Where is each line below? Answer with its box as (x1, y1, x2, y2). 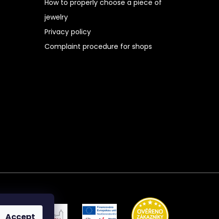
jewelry (44, 12, 68, 22)
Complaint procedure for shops (44, 41, 152, 51)
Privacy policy (44, 26, 91, 37)
